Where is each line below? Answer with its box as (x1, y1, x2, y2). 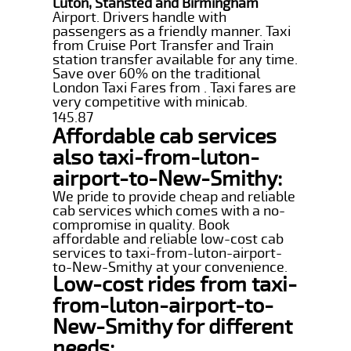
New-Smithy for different (52, 313, 293, 340)
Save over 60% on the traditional (52, 64, 261, 82)
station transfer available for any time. (52, 50, 299, 68)
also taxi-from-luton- (52, 144, 260, 171)
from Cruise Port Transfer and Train (52, 36, 274, 54)
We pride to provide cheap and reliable (52, 187, 296, 205)
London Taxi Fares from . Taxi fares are (52, 78, 297, 96)
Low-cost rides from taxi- (52, 271, 298, 298)
